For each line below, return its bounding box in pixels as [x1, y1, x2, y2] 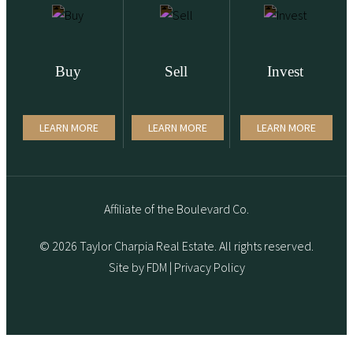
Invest [266, 62, 303, 80]
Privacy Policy [173, 259, 245, 276]
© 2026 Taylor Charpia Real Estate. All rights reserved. [39, 238, 314, 255]
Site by [108, 259, 147, 276]
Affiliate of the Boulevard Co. [104, 201, 249, 217]
